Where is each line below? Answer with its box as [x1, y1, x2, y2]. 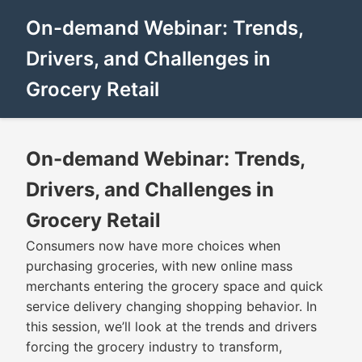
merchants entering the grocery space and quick [26, 278, 323, 294]
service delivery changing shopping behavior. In [26, 298, 317, 314]
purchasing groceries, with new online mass [26, 258, 293, 274]
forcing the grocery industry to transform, [26, 339, 282, 355]
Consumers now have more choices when [26, 238, 280, 254]
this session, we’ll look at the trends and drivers [26, 318, 317, 335]
